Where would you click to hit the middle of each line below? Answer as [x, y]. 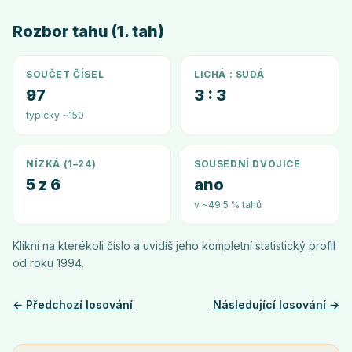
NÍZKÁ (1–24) [61, 164]
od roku [35, 263]
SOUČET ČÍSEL [65, 74]
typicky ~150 [55, 115]
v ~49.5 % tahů [228, 205]
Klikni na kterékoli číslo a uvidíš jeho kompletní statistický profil [174, 246]
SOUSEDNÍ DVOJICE [247, 164]
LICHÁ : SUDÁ [229, 74]
